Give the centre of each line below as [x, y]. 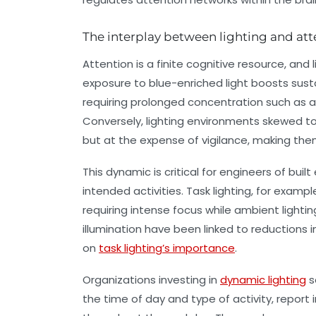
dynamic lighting [263, 280]
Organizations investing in [151, 280]
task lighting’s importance [167, 248]
